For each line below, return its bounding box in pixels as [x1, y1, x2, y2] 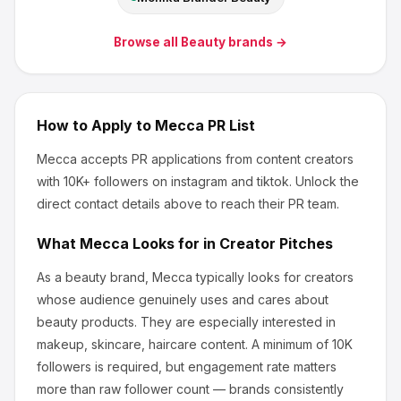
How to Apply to [37, 116, 155, 134]
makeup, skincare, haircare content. [37, 337, 248, 352]
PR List [204, 116, 255, 134]
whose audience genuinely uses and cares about [37, 292, 328, 307]
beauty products [37, 314, 134, 329]
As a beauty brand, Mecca [37, 269, 192, 285]
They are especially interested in [137, 314, 336, 329]
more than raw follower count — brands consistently [37, 381, 344, 397]
